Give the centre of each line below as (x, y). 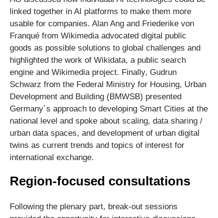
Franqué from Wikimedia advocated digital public (98, 36)
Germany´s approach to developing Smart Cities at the (109, 109)
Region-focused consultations (100, 181)
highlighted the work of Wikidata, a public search (98, 60)
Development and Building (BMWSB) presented (96, 97)
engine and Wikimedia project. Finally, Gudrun (93, 72)
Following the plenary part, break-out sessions (94, 207)
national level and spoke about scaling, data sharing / (106, 121)
